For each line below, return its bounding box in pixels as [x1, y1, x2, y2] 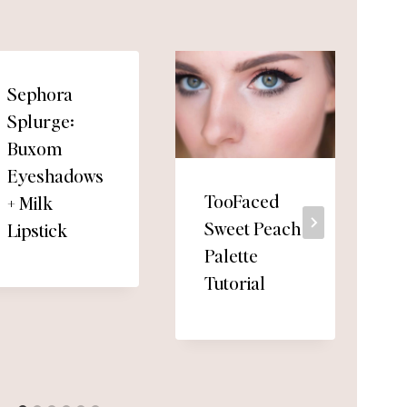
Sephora [7, 82, 74, 106]
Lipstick [7, 218, 68, 243]
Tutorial [203, 270, 265, 294]
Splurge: [7, 109, 75, 134]
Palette [203, 243, 258, 267]
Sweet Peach [203, 215, 301, 240]
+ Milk [7, 191, 54, 215]
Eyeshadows [7, 164, 104, 188]
